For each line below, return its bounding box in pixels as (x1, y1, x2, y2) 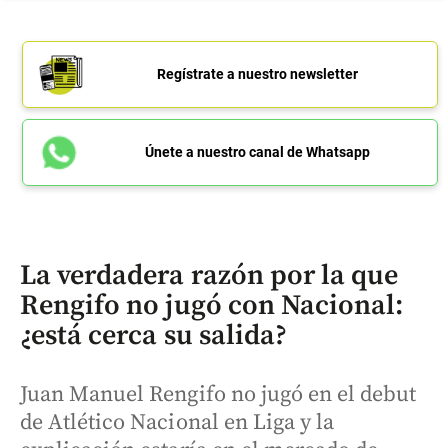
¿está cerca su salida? (20, 318, 287, 354)
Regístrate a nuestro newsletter (156, 66, 358, 83)
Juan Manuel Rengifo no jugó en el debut (20, 381, 417, 409)
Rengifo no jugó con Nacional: (20, 288, 404, 324)
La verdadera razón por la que (20, 258, 399, 294)
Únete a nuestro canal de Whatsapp (144, 144, 370, 161)
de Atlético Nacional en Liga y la (20, 409, 335, 437)
